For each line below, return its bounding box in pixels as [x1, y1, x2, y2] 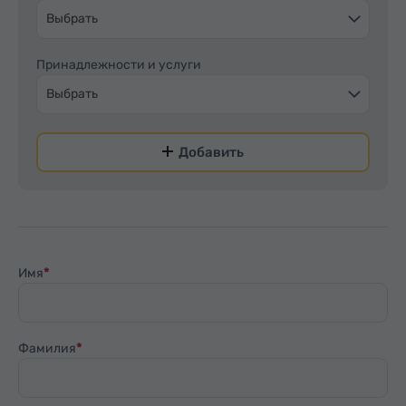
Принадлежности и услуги [36, 56, 201, 72]
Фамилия [18, 340, 76, 356]
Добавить [179, 143, 244, 160]
